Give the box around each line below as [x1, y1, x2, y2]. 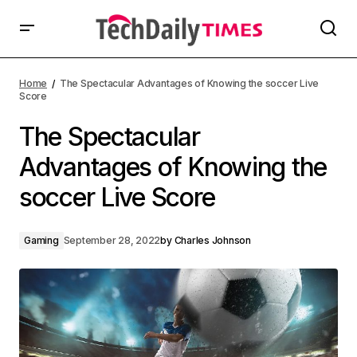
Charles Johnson [174, 234, 251, 246]
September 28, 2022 [63, 234, 161, 246]
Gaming [24, 234, 59, 246]
